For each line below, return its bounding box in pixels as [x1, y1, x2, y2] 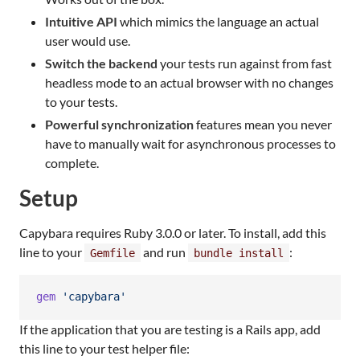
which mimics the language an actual [117, 13, 319, 29]
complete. [45, 154, 99, 170]
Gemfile [90, 246, 135, 260]
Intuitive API [45, 13, 117, 29]
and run [141, 243, 188, 260]
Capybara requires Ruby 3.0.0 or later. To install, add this [19, 224, 326, 240]
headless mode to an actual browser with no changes [45, 74, 333, 90]
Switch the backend [45, 55, 157, 71]
